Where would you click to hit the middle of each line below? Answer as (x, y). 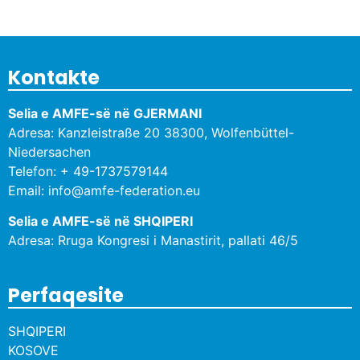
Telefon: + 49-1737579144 (88, 171)
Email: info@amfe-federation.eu (104, 190)
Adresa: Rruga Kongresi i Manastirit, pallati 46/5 (153, 241)
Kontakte (54, 77)
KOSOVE (33, 350)
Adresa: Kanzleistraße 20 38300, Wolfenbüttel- (151, 132)
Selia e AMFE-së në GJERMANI (105, 113)
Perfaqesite (66, 295)
